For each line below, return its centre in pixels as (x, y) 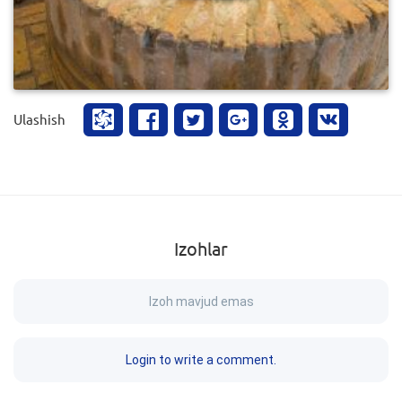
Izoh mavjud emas (201, 301)
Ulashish (39, 118)
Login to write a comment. (201, 359)
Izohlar (201, 248)
